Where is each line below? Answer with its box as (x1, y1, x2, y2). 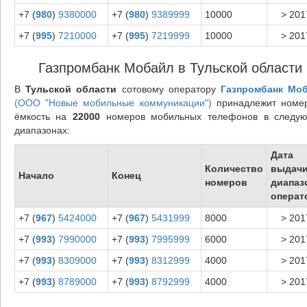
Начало (18, 169, 54, 181)
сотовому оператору (116, 83, 221, 95)
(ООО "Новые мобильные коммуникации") (14, 97, 212, 108)
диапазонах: (14, 124, 70, 136)
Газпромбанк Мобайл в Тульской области (38, 60, 302, 75)
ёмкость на (14, 110, 73, 122)
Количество (204, 162, 263, 174)
